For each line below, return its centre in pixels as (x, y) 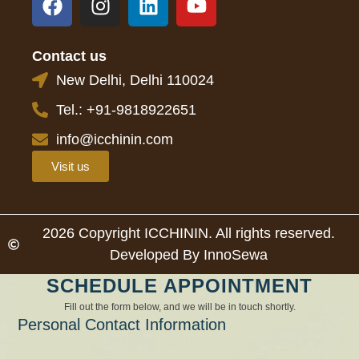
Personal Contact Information (122, 324)
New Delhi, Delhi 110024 (135, 80)
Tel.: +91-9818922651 (126, 109)
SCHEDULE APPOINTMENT (179, 285)
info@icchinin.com (115, 139)
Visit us (71, 166)
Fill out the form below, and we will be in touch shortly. (179, 307)
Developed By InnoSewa (188, 254)
